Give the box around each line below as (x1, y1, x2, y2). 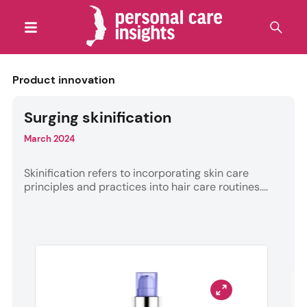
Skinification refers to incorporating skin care (23, 166, 249, 180)
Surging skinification (23, 108, 171, 127)
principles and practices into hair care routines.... (23, 180, 268, 194)
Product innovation (12, 73, 115, 87)
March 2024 (23, 133, 75, 145)
